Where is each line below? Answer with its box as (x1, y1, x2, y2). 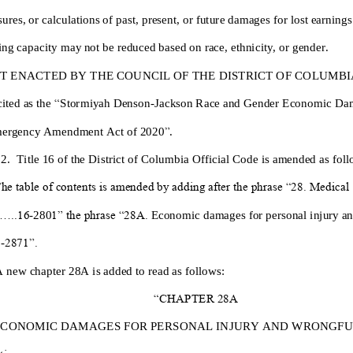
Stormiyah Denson (59, 95, 150, 110)
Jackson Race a (154, 95, 229, 110)
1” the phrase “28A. (50, 207, 148, 221)
